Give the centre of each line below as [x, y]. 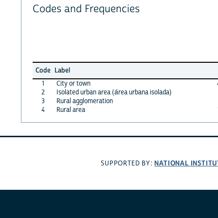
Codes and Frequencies [86, 9]
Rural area [71, 110]
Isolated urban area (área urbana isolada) [114, 92]
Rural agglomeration [84, 101]
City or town [73, 83]
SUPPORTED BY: [128, 164]
